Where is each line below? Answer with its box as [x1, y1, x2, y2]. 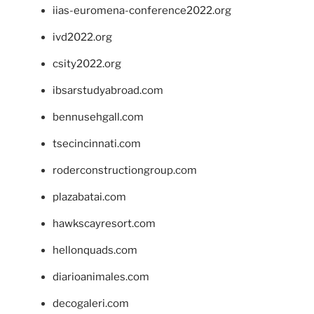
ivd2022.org [53, 31, 112, 44]
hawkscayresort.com [53, 217, 156, 231]
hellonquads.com [53, 244, 137, 257]
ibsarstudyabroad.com [53, 84, 163, 97]
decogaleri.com [53, 297, 129, 310]
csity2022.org [53, 57, 121, 71]
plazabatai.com [53, 191, 126, 204]
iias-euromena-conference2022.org [53, 4, 231, 18]
